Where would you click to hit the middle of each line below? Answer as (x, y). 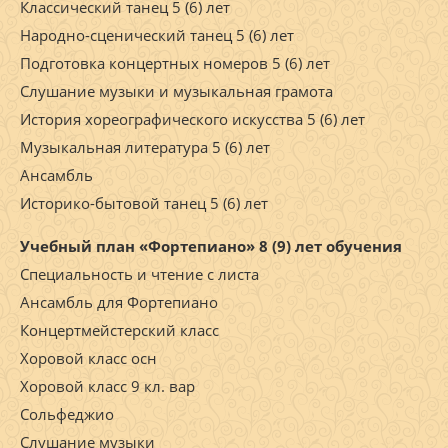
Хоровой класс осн (88, 358)
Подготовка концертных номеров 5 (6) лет (175, 63)
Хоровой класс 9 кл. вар (107, 386)
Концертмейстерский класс (119, 330)
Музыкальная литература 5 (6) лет (145, 147)
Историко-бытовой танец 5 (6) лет (144, 203)
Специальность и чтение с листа (139, 274)
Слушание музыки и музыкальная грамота (176, 91)
